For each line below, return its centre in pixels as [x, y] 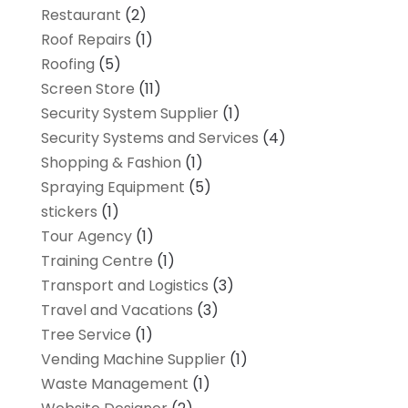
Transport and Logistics [124, 285]
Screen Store [87, 88]
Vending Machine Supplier [133, 359]
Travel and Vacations [117, 310]
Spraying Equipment [112, 187]
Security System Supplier [129, 113]
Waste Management [114, 383]
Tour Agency [86, 236]
